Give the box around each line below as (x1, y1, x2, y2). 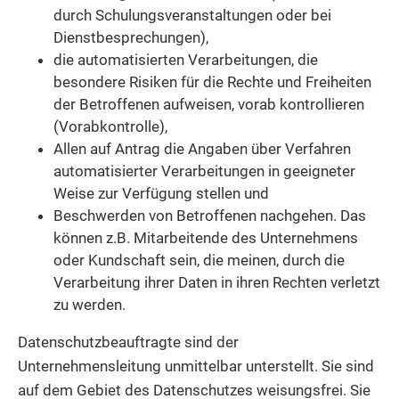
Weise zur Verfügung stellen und (53, 184, 269, 203)
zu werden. (53, 296, 126, 314)
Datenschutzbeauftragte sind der (18, 333, 239, 352)
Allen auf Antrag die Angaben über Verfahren (53, 140, 351, 159)
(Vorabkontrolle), (53, 118, 167, 136)
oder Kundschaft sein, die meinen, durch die (53, 251, 345, 270)
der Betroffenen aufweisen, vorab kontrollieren (53, 95, 364, 114)
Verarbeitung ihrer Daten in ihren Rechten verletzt (53, 273, 380, 292)
